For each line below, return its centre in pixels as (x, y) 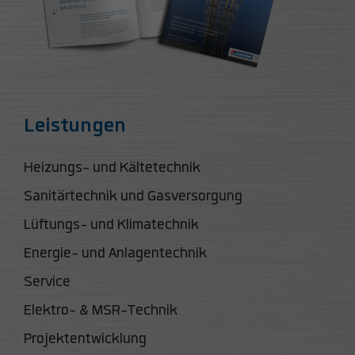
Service (47, 282)
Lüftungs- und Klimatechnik (111, 225)
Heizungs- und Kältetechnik (112, 168)
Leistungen (75, 125)
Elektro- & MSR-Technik (101, 310)
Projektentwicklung (85, 339)
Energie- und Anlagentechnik (115, 253)
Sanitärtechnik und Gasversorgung (133, 196)
